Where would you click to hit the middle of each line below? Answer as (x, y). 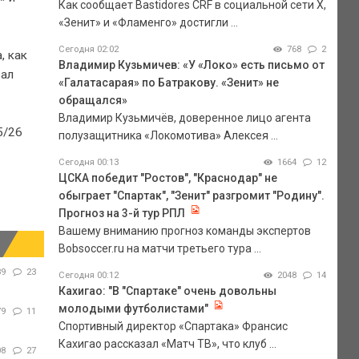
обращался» (93, 100)
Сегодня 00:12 (88, 275)
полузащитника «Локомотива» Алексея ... (168, 135)
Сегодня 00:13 (88, 162)
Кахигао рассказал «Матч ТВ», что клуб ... (167, 343)
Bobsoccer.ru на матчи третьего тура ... (159, 248)
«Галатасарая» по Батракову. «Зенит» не (168, 82)
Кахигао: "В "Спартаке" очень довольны (167, 290)
